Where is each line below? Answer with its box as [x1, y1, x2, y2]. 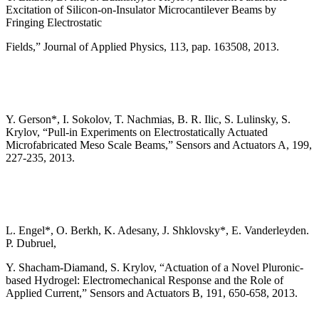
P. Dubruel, [6, 237, 56, 250]
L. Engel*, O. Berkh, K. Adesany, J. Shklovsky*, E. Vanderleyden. [6, 224, 309, 237]
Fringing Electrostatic [6, 16, 102, 29]
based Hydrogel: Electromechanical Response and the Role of [6, 274, 283, 287]
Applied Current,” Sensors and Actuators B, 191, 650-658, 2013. [6, 287, 298, 300]
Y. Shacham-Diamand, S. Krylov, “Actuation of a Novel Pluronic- [6, 261, 303, 274]
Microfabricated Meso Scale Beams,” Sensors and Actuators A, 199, [6, 139, 312, 152]
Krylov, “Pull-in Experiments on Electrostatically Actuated [6, 126, 268, 139]
